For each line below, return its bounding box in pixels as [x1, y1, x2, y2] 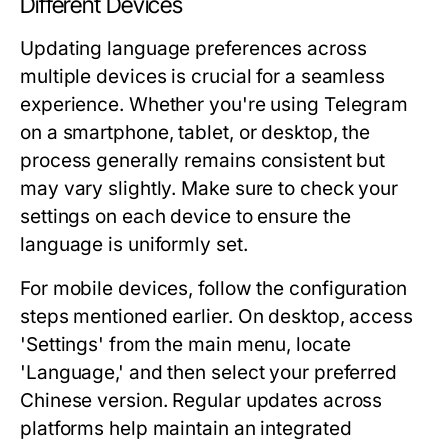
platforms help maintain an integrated [20, 417, 352, 440]
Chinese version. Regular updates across [20, 389, 383, 412]
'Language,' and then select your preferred [20, 361, 398, 384]
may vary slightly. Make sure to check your [20, 177, 399, 200]
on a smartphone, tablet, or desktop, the [20, 121, 371, 144]
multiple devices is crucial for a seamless [20, 65, 386, 88]
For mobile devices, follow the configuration [20, 277, 407, 300]
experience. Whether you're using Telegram [20, 93, 409, 116]
